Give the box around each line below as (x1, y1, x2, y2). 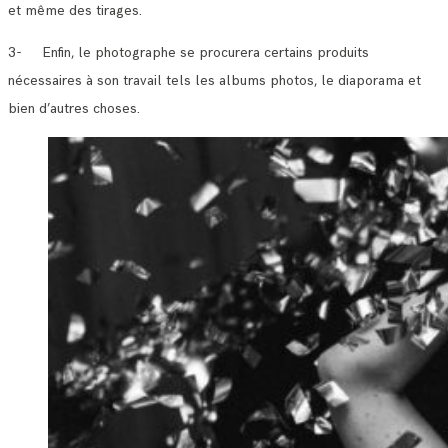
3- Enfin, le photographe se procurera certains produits (8, 43, 369, 61)
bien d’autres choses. (8, 99, 140, 117)
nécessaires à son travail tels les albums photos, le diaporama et (8, 71, 421, 89)
